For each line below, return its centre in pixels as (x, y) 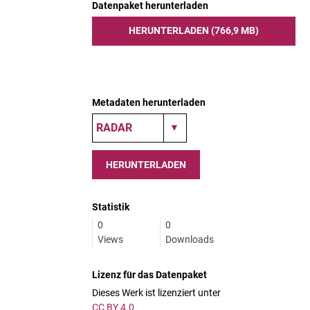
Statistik (111, 207)
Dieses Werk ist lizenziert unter (156, 293)
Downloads (190, 239)
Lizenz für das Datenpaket (149, 275)
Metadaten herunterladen (149, 102)
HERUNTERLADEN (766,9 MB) (194, 30)
